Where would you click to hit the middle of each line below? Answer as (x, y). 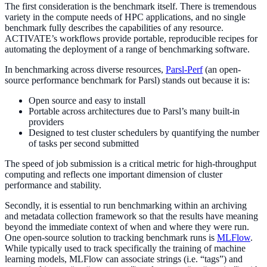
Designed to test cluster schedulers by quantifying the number (144, 132)
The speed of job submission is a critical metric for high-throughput (131, 163)
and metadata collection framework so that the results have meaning (131, 216)
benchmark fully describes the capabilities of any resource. (114, 27)
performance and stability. (53, 185)
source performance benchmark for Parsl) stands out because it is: (127, 80)
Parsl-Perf (184, 69)
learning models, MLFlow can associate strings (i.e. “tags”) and (124, 259)
